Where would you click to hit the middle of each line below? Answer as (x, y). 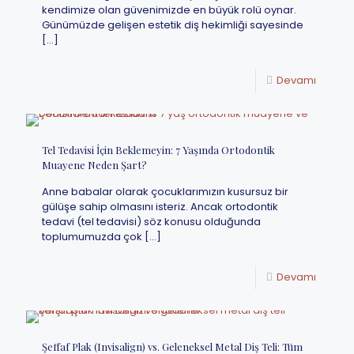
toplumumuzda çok (92, 237)
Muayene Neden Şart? (94, 165)
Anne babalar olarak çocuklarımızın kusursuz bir (165, 192)
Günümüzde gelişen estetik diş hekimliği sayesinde (173, 25)
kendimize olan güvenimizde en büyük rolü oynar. (169, 10)
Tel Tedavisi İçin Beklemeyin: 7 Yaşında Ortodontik (158, 150)
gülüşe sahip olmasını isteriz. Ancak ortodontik (160, 207)
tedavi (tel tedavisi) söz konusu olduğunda (151, 222)
